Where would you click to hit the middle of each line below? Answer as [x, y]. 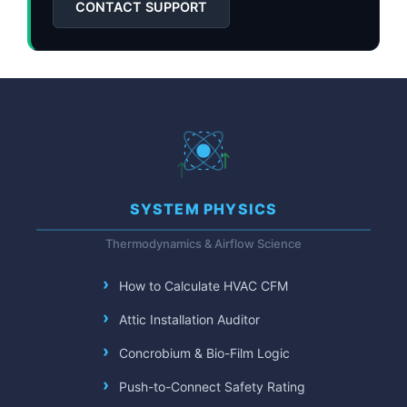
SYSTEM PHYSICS [203, 209]
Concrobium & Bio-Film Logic [204, 353]
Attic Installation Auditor [189, 319]
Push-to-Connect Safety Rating [212, 387]
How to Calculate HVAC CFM [203, 286]
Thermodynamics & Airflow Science [203, 243]
